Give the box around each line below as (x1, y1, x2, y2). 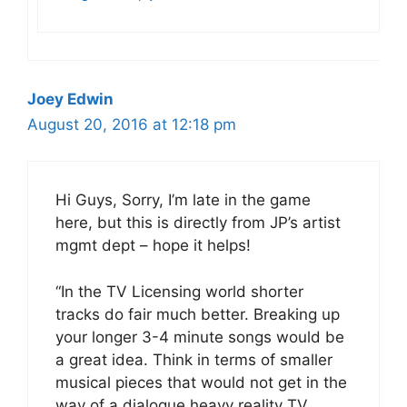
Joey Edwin (27, 89, 114, 108)
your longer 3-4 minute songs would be (55, 327, 344, 346)
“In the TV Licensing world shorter (55, 282, 303, 301)
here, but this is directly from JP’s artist (55, 213, 341, 233)
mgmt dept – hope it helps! (55, 236, 251, 255)
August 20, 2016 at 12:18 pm (27, 114, 236, 134)
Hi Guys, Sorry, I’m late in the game (55, 191, 311, 210)
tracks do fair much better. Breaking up (55, 304, 340, 323)
